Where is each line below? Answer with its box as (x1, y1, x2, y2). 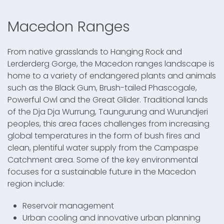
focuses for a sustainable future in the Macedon (7, 165, 196, 177)
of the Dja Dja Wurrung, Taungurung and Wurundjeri (7, 105, 208, 117)
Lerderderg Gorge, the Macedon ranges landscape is (7, 57, 214, 69)
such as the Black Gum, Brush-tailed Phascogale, (7, 81, 197, 93)
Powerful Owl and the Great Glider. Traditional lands (7, 93, 208, 105)
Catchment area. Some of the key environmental (7, 153, 198, 165)
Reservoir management (22, 199, 114, 211)
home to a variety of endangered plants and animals (7, 69, 216, 81)
